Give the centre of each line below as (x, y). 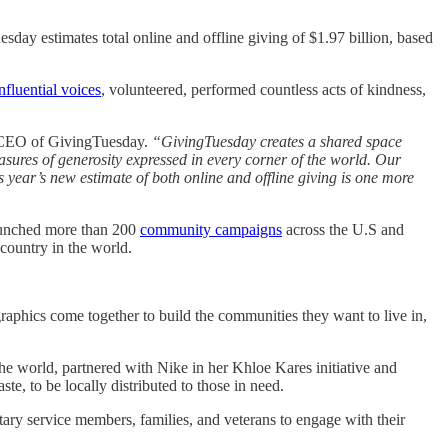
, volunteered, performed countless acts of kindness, (263, 89)
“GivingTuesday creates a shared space (277, 141)
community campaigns (211, 229)
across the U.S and (343, 229)
